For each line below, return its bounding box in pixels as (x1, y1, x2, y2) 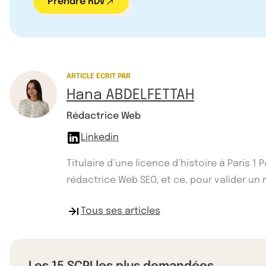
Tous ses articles (81, 205, 160, 216)
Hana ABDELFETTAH (66, 87, 194, 103)
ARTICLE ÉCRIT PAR (66, 72, 131, 80)
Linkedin (81, 132, 119, 142)
